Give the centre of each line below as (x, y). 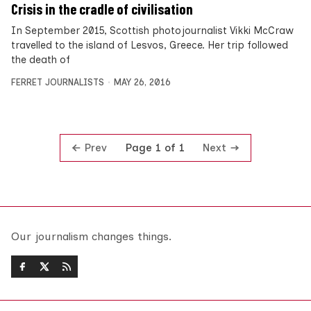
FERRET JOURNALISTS (58, 82)
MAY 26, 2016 (142, 82)
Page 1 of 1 (155, 148)
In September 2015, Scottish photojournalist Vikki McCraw (152, 30)
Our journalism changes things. (91, 237)
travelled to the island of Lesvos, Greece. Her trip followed (150, 45)
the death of (41, 59)
